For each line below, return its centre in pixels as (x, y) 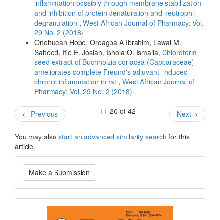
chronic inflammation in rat (76, 81)
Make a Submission (59, 172)
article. (25, 146)
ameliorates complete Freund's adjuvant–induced (111, 71)
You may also (37, 136)
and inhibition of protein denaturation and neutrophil (115, 13)
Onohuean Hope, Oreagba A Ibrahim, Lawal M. (108, 42)
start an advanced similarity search (112, 136)
